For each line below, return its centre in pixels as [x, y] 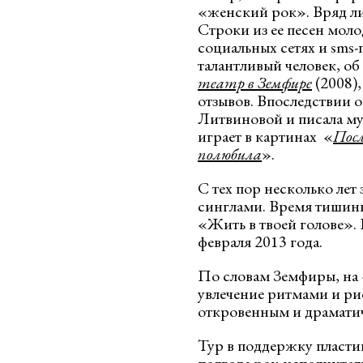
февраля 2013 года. [260, 241]
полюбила [230, 154]
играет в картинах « [265, 136]
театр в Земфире [255, 83]
